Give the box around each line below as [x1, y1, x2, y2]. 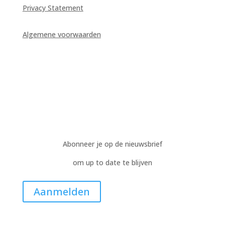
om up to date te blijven [72, 158, 152, 167]
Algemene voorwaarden [22, 30, 101, 39]
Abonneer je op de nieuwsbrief [62, 139, 162, 149]
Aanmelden [33, 185, 90, 198]
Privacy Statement [22, 3, 83, 13]
